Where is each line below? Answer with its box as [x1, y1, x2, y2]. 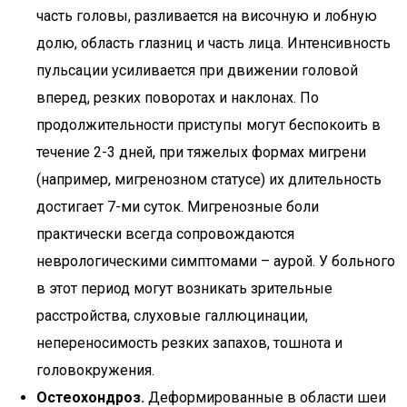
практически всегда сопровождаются [36, 225, 294, 243]
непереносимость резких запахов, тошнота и [36, 334, 342, 352]
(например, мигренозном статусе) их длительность [36, 171, 382, 188]
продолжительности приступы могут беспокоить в [36, 116, 381, 134]
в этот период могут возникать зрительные [36, 280, 333, 297]
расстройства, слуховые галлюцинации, [36, 307, 308, 324]
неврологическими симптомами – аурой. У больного [36, 253, 395, 270]
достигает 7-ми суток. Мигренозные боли [36, 198, 319, 215]
